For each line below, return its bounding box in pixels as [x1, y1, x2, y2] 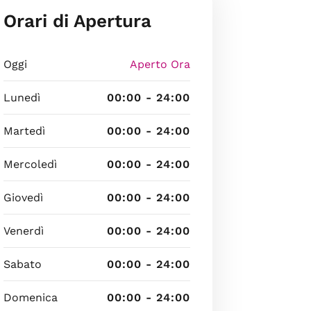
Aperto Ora [129, 58, 190, 72]
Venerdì [3, 224, 44, 238]
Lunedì [3, 91, 40, 105]
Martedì [3, 124, 45, 138]
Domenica [3, 291, 58, 305]
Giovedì [3, 191, 43, 205]
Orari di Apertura [3, 10, 151, 32]
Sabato [3, 258, 42, 271]
